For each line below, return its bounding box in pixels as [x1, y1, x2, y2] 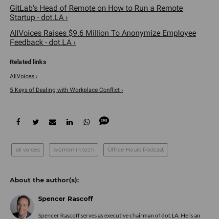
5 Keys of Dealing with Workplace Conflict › [10, 86, 123, 93]
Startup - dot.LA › [10, 12, 68, 22]
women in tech [53, 146, 94, 153]
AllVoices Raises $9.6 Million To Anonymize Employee [10, 28, 196, 38]
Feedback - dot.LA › [10, 37, 76, 47]
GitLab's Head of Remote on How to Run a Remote [10, 3, 183, 13]
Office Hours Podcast [108, 146, 164, 153]
